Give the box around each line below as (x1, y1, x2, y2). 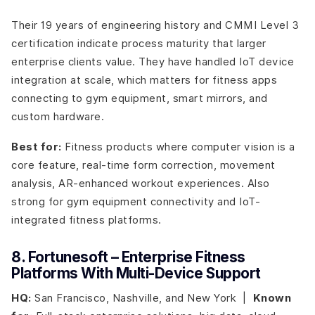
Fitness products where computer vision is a (61, 141, 295, 153)
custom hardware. (11, 110, 104, 122)
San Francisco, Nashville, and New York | (31, 291, 253, 304)
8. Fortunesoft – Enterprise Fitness (11, 248, 245, 266)
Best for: (11, 141, 62, 154)
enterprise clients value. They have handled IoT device (11, 55, 294, 67)
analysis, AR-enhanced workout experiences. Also (11, 177, 270, 190)
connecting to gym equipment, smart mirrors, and (11, 91, 268, 104)
